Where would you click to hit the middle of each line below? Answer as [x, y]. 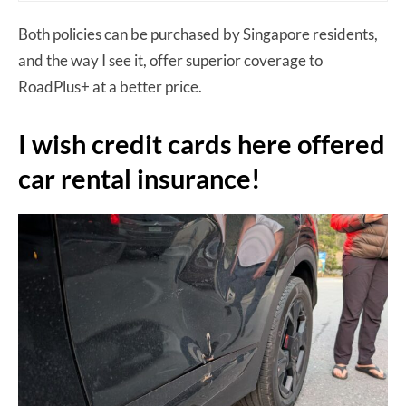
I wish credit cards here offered [202, 143]
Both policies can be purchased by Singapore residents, [198, 34]
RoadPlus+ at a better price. [110, 86]
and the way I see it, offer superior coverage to [170, 60]
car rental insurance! [139, 178]
